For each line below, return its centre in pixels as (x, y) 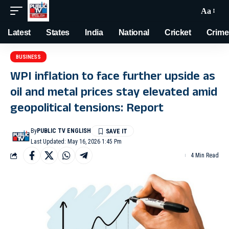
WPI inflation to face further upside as (113, 78)
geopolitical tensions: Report (87, 109)
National (134, 32)
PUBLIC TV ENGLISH (64, 131)
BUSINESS (28, 57)
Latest (19, 32)
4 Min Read (205, 155)
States (58, 32)
